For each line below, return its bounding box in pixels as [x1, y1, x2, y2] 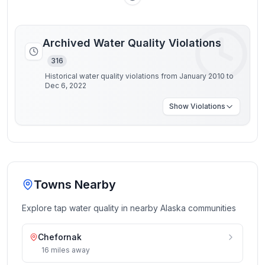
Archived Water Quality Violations [43, 37, 221, 49]
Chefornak [38, 232, 82, 242]
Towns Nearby [34, 177, 116, 192]
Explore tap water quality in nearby [22, 203, 160, 213]
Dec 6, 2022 [45, 81, 86, 90]
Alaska [160, 203, 186, 213]
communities [186, 203, 236, 213]
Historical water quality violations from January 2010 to [45, 72, 234, 80]
